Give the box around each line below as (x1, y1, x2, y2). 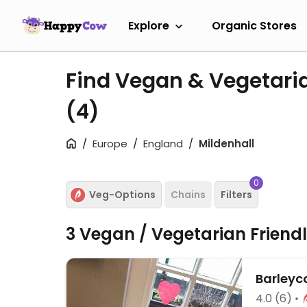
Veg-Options (89, 187, 156, 201)
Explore (128, 17, 169, 34)
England (143, 136, 183, 151)
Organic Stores (212, 17, 297, 34)
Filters (221, 187, 252, 201)
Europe (93, 136, 127, 151)
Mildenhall (199, 136, 254, 151)
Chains (171, 187, 206, 201)
